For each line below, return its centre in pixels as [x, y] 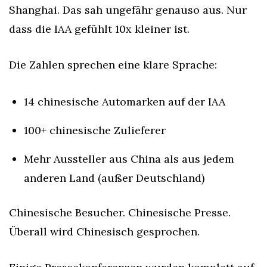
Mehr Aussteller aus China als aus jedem [129, 159]
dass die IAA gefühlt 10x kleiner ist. [99, 29]
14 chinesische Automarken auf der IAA [125, 102]
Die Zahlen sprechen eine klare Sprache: [113, 65]
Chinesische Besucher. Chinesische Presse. [120, 212]
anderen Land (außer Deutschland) [114, 178]
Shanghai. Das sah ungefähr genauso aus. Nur [128, 10]
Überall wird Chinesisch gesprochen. [104, 232]
